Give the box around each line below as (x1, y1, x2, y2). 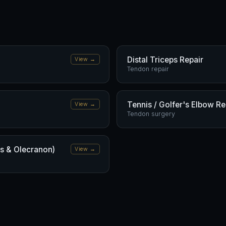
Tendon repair (127, 65, 169, 73)
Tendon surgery (127, 110, 175, 118)
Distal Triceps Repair (127, 55, 203, 65)
